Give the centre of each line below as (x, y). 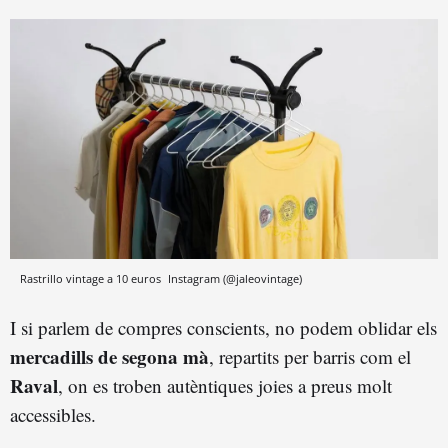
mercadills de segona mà (109, 357)
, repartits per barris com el (310, 357)
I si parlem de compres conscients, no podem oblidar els (223, 328)
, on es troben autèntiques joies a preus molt (225, 386)
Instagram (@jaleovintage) (235, 279)
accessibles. (53, 415)
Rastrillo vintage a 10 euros (92, 279)
